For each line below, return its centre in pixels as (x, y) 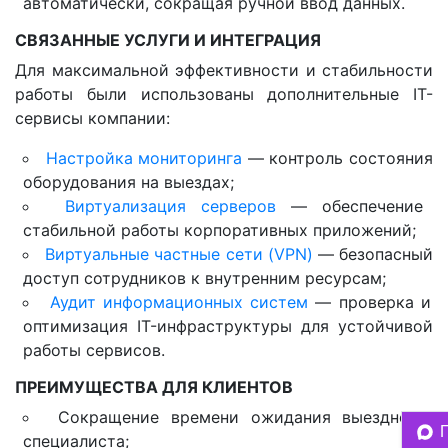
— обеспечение (349, 206)
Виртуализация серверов (170, 206)
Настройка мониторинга (144, 158)
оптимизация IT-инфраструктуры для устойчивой (228, 326)
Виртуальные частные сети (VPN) (179, 254)
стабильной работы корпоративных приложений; (219, 230)
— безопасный (372, 254)
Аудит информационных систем (178, 302)
